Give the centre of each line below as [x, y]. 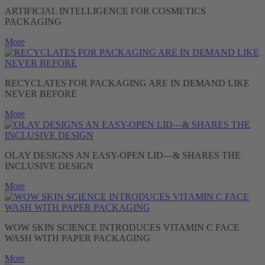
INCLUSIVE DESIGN [49, 166]
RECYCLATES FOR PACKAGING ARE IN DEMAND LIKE [127, 83]
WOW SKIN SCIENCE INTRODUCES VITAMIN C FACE [122, 227]
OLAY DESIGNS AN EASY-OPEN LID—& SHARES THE [123, 155]
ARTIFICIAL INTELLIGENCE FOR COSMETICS [105, 11]
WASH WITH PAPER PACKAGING [77, 238]
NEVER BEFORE [41, 93]
